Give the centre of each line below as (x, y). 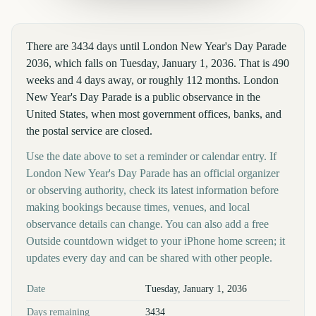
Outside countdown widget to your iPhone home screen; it (156, 241)
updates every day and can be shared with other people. (149, 258)
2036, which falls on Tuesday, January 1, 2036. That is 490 (158, 63)
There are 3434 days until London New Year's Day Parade (156, 46)
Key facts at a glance (67, 284)
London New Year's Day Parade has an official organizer (153, 173)
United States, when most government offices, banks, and (154, 114)
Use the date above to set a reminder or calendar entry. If (151, 156)
